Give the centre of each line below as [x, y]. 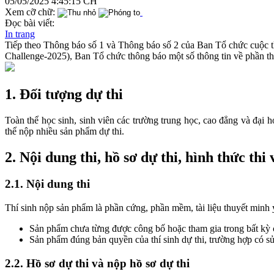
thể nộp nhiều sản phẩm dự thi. [65, 131]
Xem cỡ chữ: [30, 12]
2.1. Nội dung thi [47, 184]
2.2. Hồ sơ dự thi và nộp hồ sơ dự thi [97, 263]
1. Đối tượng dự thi [64, 94]
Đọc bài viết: [30, 23]
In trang [20, 34]
